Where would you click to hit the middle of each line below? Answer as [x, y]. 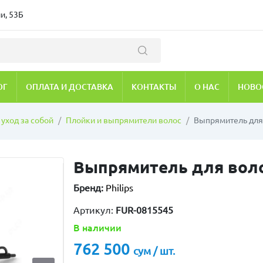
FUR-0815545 [144, 210]
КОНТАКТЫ [154, 87]
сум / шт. [154, 250]
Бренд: [88, 188]
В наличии [97, 227]
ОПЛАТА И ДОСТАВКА [70, 87]
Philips [119, 188]
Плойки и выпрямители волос [124, 120]
